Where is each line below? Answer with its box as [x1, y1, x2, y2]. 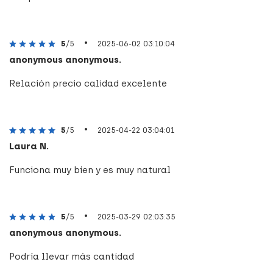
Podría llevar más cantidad [9, 250, 134, 262]
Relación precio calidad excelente [9, 77, 167, 89]
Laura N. [9, 140, 49, 152]
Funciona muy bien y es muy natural [9, 164, 171, 175]
